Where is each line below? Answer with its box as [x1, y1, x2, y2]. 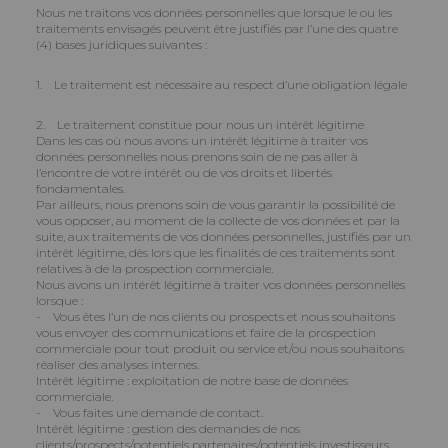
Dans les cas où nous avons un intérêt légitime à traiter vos [36, 133, 368, 148]
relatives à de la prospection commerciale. [36, 261, 273, 276]
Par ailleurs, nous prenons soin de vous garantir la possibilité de [36, 197, 395, 212]
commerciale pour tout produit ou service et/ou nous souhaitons [36, 341, 404, 356]
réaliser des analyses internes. [36, 357, 199, 372]
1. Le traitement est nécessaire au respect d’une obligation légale [36, 77, 407, 92]
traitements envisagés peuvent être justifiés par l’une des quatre [36, 21, 398, 36]
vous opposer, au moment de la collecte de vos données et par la [36, 213, 400, 228]
